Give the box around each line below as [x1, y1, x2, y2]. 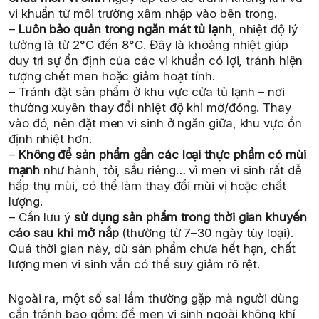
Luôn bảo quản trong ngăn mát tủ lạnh [18, 22, 232, 37]
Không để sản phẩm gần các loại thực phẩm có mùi [18, 147, 306, 162]
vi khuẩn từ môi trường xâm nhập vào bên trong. [9, 6, 278, 21]
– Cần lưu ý [9, 210, 74, 225]
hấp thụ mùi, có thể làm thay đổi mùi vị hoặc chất [9, 179, 286, 194]
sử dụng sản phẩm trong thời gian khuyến [73, 210, 307, 225]
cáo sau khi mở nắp [9, 226, 119, 241]
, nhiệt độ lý [231, 22, 298, 37]
